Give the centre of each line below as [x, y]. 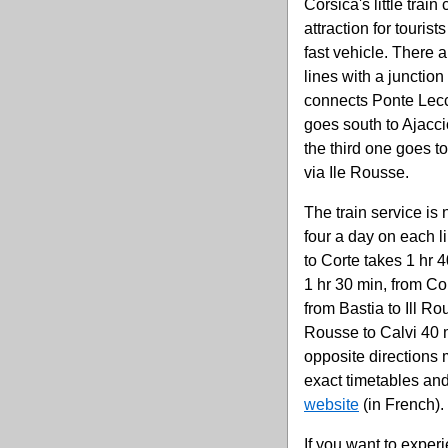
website [331, 405]
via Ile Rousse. [356, 173]
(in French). [401, 405]
